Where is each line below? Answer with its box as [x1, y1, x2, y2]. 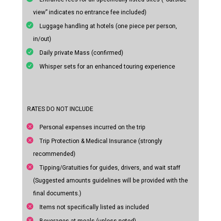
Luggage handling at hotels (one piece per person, [37, 22, 177, 31]
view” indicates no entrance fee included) [33, 8, 147, 17]
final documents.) [33, 189, 81, 198]
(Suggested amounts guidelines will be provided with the [33, 176, 188, 185]
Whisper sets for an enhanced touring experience [37, 62, 175, 72]
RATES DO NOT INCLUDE [27, 105, 93, 114]
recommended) [33, 149, 75, 159]
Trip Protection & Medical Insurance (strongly [37, 137, 162, 146]
